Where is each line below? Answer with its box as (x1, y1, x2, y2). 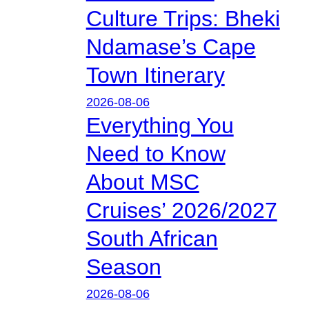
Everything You (86, 112, 234, 138)
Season (86, 254, 161, 279)
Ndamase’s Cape (86, 34, 256, 59)
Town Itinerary (86, 62, 225, 88)
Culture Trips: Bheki (86, 6, 280, 31)
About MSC (86, 169, 199, 195)
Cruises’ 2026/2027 (86, 197, 277, 223)
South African (86, 226, 218, 251)
